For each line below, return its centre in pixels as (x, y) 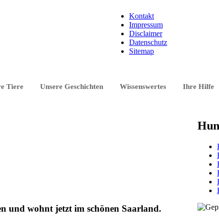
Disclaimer (146, 33)
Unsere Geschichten (72, 87)
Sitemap (142, 51)
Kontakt (142, 16)
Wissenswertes (143, 87)
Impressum (146, 25)
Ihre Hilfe (198, 87)
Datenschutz (148, 42)
